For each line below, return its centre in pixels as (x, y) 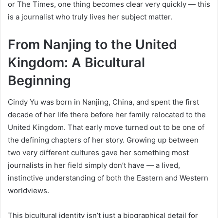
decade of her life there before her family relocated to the (107, 115)
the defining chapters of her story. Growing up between (103, 140)
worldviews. (28, 191)
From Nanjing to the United (92, 44)
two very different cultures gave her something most (98, 153)
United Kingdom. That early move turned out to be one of (106, 127)
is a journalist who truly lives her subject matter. (90, 17)
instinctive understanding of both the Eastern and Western (108, 178)
